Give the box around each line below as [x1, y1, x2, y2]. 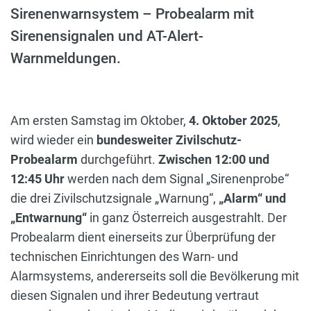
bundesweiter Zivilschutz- [96, 132, 242, 147]
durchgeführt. [78, 151, 158, 167]
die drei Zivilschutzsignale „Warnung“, [10, 190, 219, 205]
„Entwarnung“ [10, 210, 87, 225]
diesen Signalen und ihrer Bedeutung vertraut [10, 287, 259, 303]
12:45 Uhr [10, 171, 65, 186]
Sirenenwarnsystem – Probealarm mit [10, 5, 254, 22]
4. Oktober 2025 [189, 112, 278, 128]
